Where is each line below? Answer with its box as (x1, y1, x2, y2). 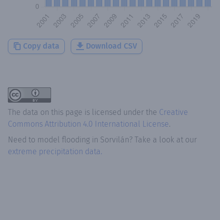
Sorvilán (100, 135, 129, 144)
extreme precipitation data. (8, 146, 102, 156)
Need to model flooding (8, 135, 90, 144)
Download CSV (86, 41, 137, 51)
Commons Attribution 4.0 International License (8, 119, 169, 129)
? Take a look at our (129, 135, 197, 144)
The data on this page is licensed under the (8, 107, 159, 117)
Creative (159, 107, 188, 117)
